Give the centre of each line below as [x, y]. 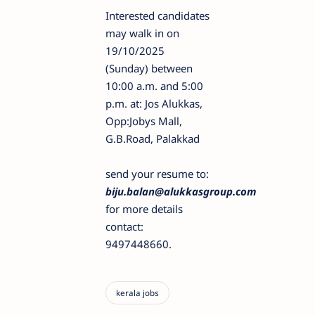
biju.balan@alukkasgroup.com [181, 192]
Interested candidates [157, 16]
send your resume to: [157, 174]
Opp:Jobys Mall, [144, 121]
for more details [144, 209]
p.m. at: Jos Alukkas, [155, 104]
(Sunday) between [149, 69]
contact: [124, 227]
